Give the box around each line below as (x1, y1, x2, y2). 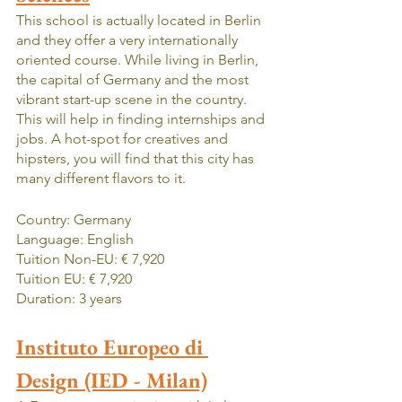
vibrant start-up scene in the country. (16, 90, 250, 108)
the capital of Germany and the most (16, 70, 252, 88)
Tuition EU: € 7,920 (16, 269, 132, 287)
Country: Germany (16, 210, 131, 228)
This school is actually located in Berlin (16, 11, 265, 29)
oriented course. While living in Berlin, (16, 50, 262, 68)
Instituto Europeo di (16, 332, 208, 361)
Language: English (16, 230, 134, 248)
